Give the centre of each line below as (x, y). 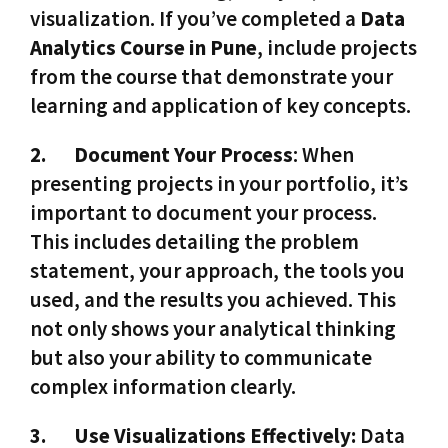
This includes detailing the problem (194, 241)
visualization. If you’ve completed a (195, 18)
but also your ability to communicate (201, 357)
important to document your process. (203, 212)
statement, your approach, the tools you (217, 270)
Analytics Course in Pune (143, 47)
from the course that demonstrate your (211, 76)
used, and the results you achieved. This (213, 299)
